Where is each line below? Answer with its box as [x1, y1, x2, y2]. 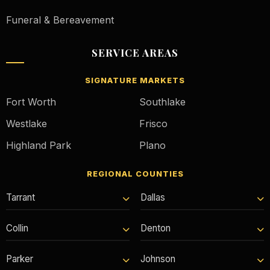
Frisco [139, 117, 168, 130]
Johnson [140, 253, 175, 265]
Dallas [140, 191, 165, 203]
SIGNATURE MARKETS [85, 75, 185, 85]
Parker [6, 253, 33, 265]
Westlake [6, 117, 47, 130]
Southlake [139, 95, 186, 108]
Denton [140, 222, 171, 234]
